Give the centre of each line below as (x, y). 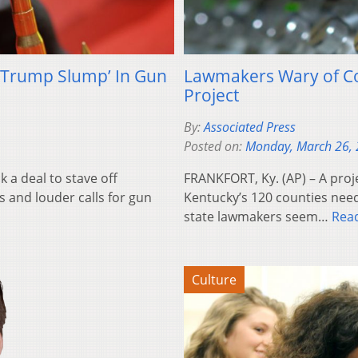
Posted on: (215, 146)
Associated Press (250, 127)
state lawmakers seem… (258, 216)
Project (211, 95)
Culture (214, 279)
